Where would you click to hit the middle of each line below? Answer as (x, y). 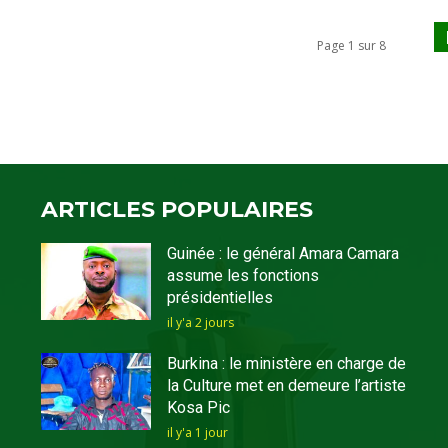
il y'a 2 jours (200, 323)
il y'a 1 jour (197, 433)
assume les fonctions (242, 276)
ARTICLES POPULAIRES (177, 210)
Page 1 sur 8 (351, 45)
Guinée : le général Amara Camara (282, 254)
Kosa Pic (198, 408)
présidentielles (219, 298)
